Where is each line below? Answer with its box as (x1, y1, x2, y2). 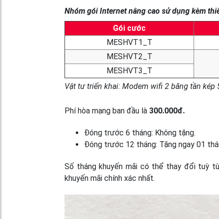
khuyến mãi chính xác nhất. (65, 173, 155, 183)
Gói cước (113, 23, 146, 33)
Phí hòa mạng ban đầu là (65, 106, 149, 115)
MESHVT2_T (106, 51, 153, 61)
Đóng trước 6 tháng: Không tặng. (84, 128, 196, 137)
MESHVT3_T (106, 66, 153, 75)
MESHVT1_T (106, 37, 153, 47)
